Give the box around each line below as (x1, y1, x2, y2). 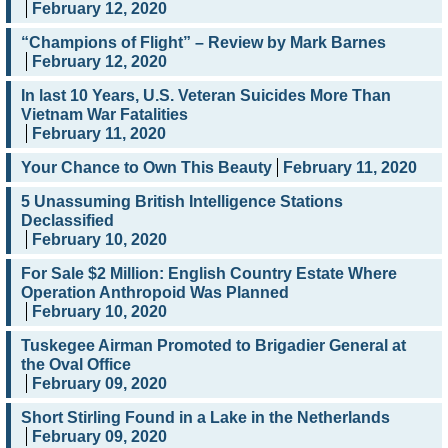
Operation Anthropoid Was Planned (21, 284, 289, 302)
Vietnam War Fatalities (21, 106, 188, 124)
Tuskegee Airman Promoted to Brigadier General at (21, 337, 406, 355)
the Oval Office (21, 356, 131, 374)
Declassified (21, 212, 114, 230)
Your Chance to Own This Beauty (21, 159, 272, 177)
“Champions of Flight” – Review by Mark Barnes (21, 34, 386, 52)
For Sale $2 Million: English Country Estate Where (21, 265, 397, 283)
